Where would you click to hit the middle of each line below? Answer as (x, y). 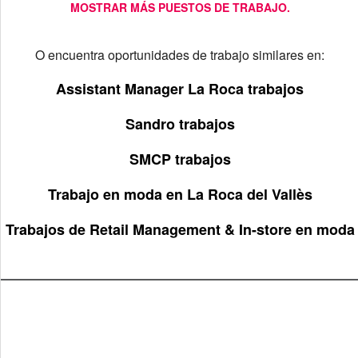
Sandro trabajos (180, 124)
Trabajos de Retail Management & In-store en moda (180, 229)
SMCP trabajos (180, 159)
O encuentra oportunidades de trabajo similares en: (180, 55)
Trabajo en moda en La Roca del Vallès (180, 194)
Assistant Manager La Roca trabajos (180, 89)
